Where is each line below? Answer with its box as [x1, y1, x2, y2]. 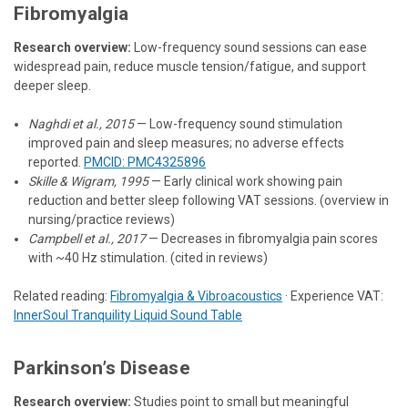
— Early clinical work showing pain [148, 173, 343, 189]
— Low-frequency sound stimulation [134, 116, 343, 131]
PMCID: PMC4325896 [84, 154, 207, 169]
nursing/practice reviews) [28, 211, 176, 227]
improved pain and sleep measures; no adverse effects [28, 135, 345, 150]
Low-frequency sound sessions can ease [131, 39, 367, 55]
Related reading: [14, 288, 110, 303]
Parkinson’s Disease [14, 356, 190, 379]
